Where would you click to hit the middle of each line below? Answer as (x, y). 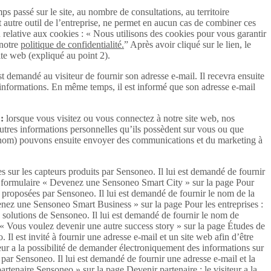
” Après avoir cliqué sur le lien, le (188, 45)
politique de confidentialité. (72, 45)
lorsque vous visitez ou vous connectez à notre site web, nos (120, 119)
